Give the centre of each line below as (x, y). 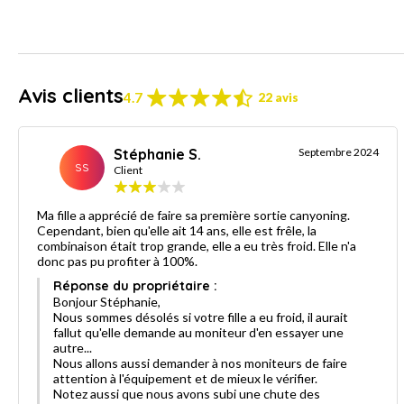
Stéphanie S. (157, 154)
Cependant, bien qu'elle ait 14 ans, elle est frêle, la (177, 230)
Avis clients (71, 95)
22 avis (278, 97)
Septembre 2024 (339, 151)
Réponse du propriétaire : (135, 285)
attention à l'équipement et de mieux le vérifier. (185, 378)
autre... (73, 347)
